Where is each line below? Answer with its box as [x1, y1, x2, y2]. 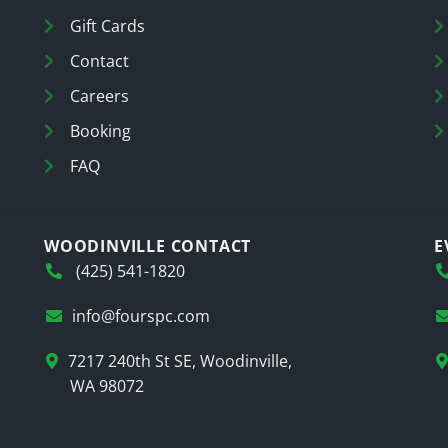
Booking [70, 120, 131, 143]
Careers [70, 85, 129, 108]
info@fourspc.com [72, 305, 210, 328]
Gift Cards [70, 15, 145, 38]
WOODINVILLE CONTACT [44, 235, 252, 258]
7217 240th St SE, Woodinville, [68, 350, 292, 373]
